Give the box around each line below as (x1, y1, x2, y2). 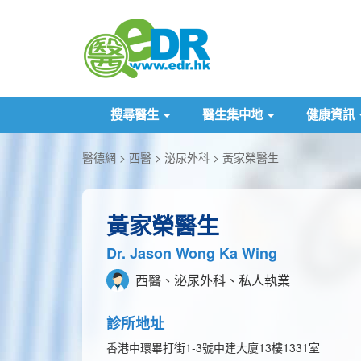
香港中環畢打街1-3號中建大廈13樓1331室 (106, 339, 320, 355)
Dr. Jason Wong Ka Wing (106, 243, 277, 263)
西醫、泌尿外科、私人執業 (132, 271, 290, 289)
